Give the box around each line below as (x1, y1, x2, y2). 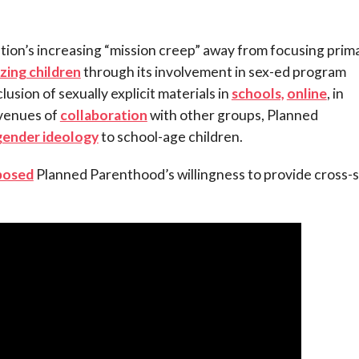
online (286, 84, 327, 102)
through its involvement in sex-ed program (80, 63, 346, 80)
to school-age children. (98, 127, 243, 145)
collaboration (59, 106, 147, 123)
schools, (231, 84, 284, 102)
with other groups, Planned (147, 106, 318, 123)
